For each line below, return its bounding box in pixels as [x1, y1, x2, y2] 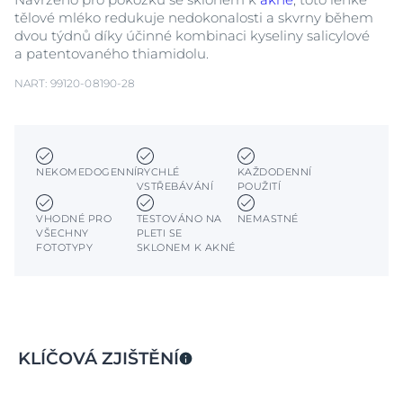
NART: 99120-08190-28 [14, 76, 136, 91]
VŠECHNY [36, 227, 89, 240]
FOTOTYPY [36, 241, 93, 255]
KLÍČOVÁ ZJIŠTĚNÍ [18, 348, 179, 370]
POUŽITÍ [237, 180, 282, 193]
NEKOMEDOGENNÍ [36, 166, 138, 179]
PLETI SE [136, 227, 183, 240]
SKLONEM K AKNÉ [136, 241, 236, 255]
